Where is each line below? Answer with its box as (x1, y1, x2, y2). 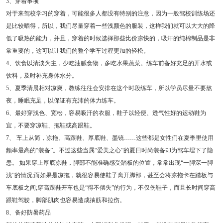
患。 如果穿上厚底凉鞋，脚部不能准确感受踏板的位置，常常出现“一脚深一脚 (5, 159, 213, 167)
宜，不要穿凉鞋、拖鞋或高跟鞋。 (5, 122, 96, 129)
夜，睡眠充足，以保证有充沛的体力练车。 (5, 97, 119, 105)
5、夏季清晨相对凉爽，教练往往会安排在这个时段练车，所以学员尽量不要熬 (5, 85, 212, 92)
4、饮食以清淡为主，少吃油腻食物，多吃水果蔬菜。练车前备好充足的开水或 (5, 60, 212, 67)
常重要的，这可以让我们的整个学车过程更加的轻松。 (5, 47, 149, 55)
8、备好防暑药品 (5, 209, 51, 217)
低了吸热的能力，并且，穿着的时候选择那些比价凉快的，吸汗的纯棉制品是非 (5, 35, 215, 42)
